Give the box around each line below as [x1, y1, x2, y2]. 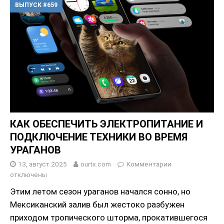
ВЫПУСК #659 [15, 1, 57, 9]
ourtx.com [80, 160, 111, 168]
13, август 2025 [18, 160, 67, 168]
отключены [10, 170, 47, 179]
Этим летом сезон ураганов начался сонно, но [10, 186, 190, 197]
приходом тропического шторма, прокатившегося [10, 212, 207, 223]
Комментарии [126, 160, 171, 168]
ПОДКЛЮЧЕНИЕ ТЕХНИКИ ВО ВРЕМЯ [10, 131, 187, 143]
